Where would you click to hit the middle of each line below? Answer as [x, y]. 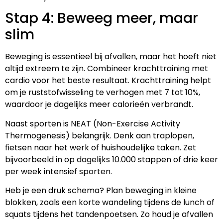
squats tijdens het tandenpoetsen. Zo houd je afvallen [109, 214]
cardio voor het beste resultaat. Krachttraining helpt [108, 81]
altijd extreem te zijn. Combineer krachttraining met [107, 69]
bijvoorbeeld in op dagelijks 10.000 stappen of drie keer [111, 159]
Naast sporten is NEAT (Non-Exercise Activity [93, 123]
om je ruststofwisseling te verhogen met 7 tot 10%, [103, 93]
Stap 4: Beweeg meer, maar [102, 18]
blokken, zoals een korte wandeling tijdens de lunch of [110, 202]
